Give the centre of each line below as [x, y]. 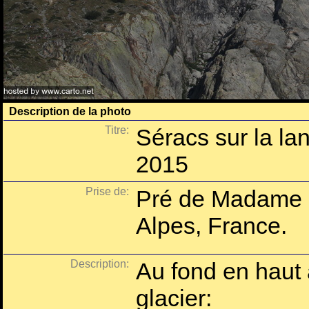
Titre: [117, 130]
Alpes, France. [211, 226]
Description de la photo [70, 111]
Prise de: [107, 191]
